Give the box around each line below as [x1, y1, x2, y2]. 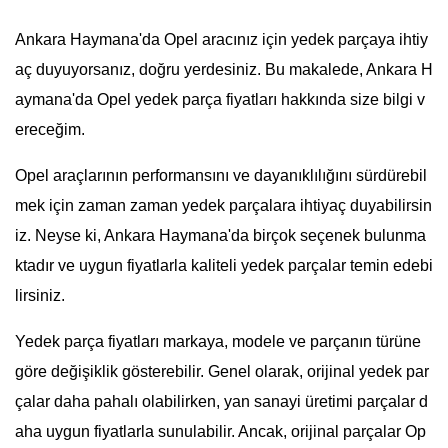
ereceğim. [15, 121, 85, 138]
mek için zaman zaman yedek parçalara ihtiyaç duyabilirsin [15, 197, 432, 214]
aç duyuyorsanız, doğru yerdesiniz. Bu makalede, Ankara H [15, 61, 433, 78]
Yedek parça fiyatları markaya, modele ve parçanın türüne [15, 333, 421, 350]
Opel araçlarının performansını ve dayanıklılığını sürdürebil [15, 167, 427, 184]
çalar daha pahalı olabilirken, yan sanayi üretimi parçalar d [15, 393, 428, 410]
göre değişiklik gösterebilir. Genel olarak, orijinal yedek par [15, 363, 429, 380]
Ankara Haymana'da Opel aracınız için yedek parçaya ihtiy [15, 31, 428, 48]
